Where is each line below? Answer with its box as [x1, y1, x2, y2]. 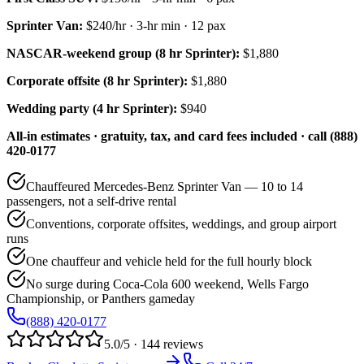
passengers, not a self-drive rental [6, 193, 176, 208]
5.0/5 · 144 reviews [104, 336, 203, 351]
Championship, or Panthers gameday [6, 291, 195, 305]
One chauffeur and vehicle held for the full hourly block [26, 253, 312, 268]
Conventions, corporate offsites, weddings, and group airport [26, 216, 336, 231]
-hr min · [143, 18, 191, 32]
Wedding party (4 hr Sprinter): [6, 101, 177, 115]
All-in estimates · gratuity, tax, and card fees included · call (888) [6, 128, 357, 143]
